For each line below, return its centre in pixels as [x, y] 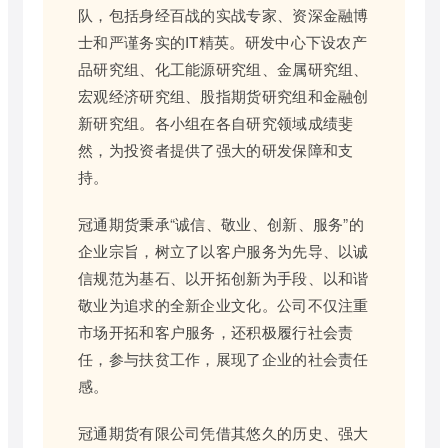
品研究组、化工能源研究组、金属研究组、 [223, 69]
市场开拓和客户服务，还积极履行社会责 [216, 332]
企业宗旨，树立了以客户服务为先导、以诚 [223, 251]
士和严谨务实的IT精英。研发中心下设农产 [223, 42]
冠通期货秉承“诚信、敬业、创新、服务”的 [221, 224]
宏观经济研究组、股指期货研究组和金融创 [223, 96]
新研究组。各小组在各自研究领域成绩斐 [216, 123]
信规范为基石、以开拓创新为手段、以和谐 [223, 278]
